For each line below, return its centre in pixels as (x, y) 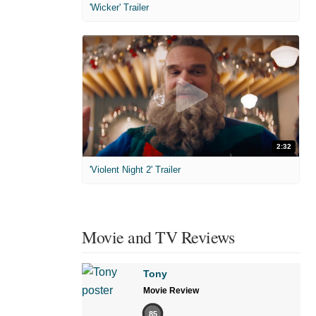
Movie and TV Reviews (158, 237)
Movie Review (171, 291)
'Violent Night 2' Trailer (135, 170)
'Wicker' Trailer (119, 7)
